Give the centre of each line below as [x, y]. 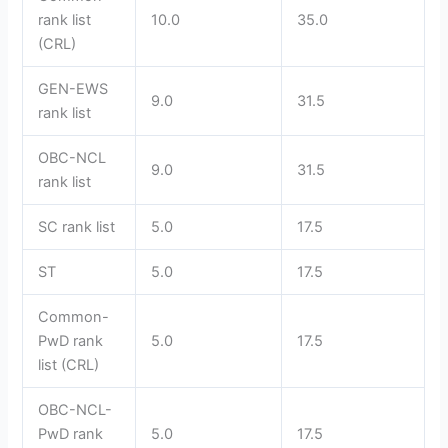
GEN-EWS [73, 89]
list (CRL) [69, 365]
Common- [74, 317]
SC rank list [77, 227]
